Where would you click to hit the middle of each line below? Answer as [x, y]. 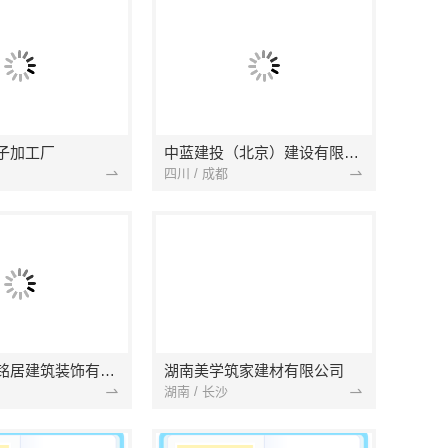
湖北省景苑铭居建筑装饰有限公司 [107, 370]
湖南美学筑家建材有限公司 [254, 370]
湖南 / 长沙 [196, 391]
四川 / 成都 [196, 173]
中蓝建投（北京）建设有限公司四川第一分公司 [351, 152]
